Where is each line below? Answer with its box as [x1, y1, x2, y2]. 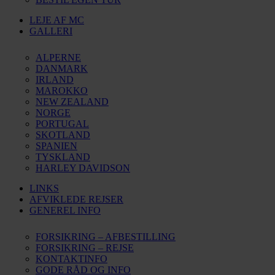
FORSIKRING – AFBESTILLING [36, 231, 176, 242]
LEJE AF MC [29, 15, 84, 25]
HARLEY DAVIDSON [36, 163, 130, 173]
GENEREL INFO [29, 205, 101, 215]
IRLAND [36, 74, 74, 85]
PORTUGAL [36, 118, 89, 129]
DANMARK [36, 63, 88, 74]
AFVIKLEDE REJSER [29, 194, 123, 204]
